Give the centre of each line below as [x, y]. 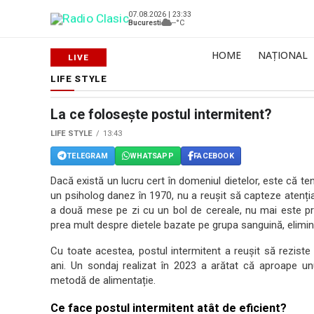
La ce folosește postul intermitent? [161, 115]
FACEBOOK [214, 156]
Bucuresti [145, 22]
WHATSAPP [152, 156]
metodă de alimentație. [103, 280]
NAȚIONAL [283, 55]
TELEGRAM [87, 156]
